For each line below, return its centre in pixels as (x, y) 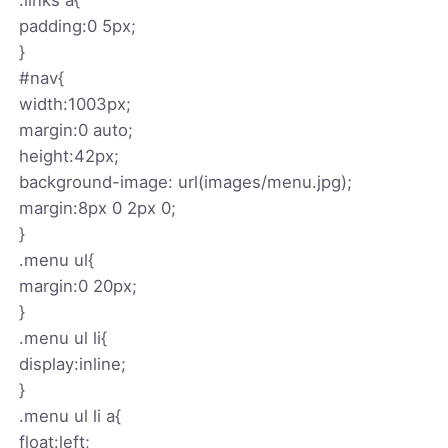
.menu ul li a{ (70, 415)
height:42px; (69, 155)
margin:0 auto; (76, 129)
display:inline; (73, 363)
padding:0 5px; (78, 25)
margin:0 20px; (78, 285)
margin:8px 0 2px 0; (98, 207)
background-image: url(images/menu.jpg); (186, 181)
